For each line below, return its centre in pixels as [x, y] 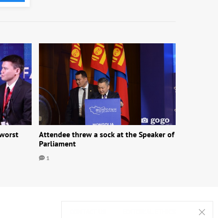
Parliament [57, 144]
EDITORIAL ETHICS [149, 212]
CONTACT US [88, 212]
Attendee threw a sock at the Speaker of [106, 135]
